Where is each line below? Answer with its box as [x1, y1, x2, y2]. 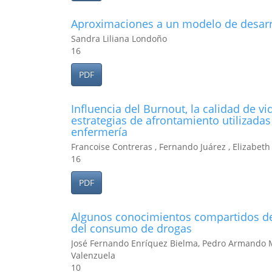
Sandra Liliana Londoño [71, 33, 167, 44]
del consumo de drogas [71, 221, 192, 236]
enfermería [71, 124, 127, 139]
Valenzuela [71, 250, 115, 261]
